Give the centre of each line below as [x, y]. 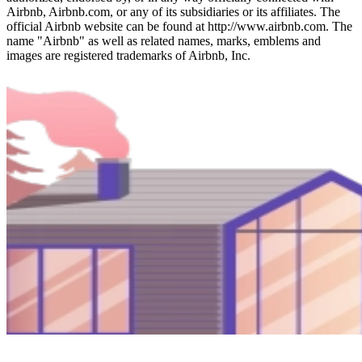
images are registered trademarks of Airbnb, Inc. [128, 55]
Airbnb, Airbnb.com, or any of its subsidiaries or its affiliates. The [173, 11]
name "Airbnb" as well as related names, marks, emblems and [164, 40]
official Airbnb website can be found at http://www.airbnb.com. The [179, 26]
